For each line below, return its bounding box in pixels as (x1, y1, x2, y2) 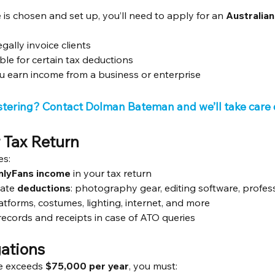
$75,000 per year (45, 260, 130, 273)
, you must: (129, 260, 178, 273)
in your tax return (71, 167, 152, 180)
